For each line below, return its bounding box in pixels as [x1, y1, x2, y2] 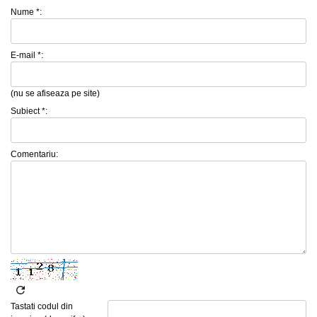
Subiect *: [11, 105, 47, 116]
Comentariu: [11, 149, 58, 159]
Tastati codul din [11, 301, 73, 311]
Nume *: [11, 6, 42, 17]
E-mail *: [11, 50, 43, 60]
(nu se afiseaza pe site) [11, 88, 100, 98]
